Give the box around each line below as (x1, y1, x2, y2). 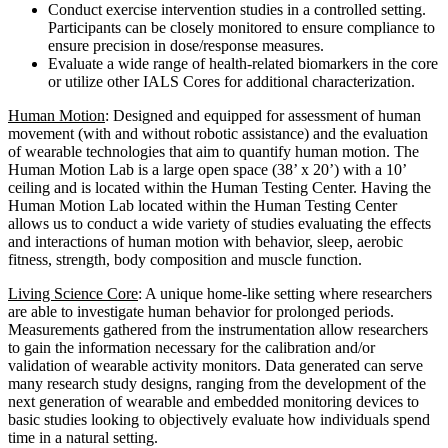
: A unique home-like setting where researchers (138, 284, 432, 302)
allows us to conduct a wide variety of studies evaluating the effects (8, 214, 431, 232)
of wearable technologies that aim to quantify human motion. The (8, 142, 419, 160)
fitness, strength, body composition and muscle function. (8, 250, 362, 268)
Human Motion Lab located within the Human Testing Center (8, 196, 397, 214)
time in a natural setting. (8, 428, 158, 446)
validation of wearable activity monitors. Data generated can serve (8, 356, 423, 374)
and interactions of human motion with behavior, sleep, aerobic (8, 232, 403, 250)
